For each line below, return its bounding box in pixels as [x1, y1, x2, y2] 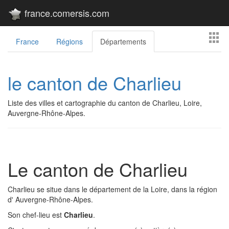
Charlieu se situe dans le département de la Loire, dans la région [8, 184, 217, 194]
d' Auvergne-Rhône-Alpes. [8, 194, 93, 204]
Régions [56, 36, 83, 47]
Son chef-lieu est [8, 210, 64, 220]
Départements [100, 36, 146, 47]
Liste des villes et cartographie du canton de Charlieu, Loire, [8, 98, 202, 108]
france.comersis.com [22, 6, 109, 19]
